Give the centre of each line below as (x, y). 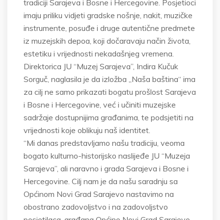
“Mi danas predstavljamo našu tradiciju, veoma (104, 143)
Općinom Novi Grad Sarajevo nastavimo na (99, 194)
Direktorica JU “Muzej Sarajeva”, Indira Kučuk (101, 66)
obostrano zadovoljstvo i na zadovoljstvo (96, 207)
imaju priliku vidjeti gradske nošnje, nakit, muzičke (108, 15)
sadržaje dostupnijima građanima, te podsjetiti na (109, 117)
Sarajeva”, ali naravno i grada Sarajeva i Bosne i (106, 168)
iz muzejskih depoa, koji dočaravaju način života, (107, 41)
